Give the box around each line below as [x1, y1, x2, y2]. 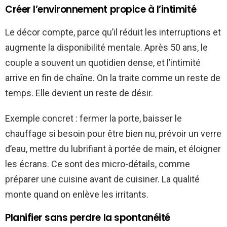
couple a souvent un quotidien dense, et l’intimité [5, 57, 201, 68]
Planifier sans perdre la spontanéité [5, 210, 170, 224]
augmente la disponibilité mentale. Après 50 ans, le [5, 42, 208, 53]
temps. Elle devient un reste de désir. [5, 87, 153, 98]
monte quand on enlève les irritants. [5, 188, 148, 200]
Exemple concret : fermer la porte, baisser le [5, 112, 182, 124]
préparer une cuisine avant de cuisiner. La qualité [5, 173, 200, 184]
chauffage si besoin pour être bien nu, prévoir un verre [5, 128, 221, 139]
